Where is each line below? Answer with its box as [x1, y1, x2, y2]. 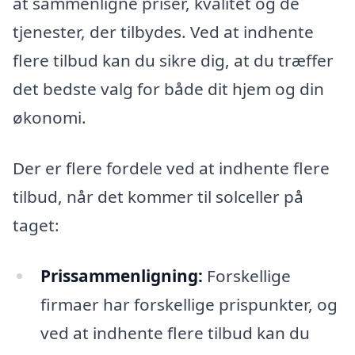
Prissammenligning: [40, 264, 203, 287]
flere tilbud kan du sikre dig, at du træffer [13, 49, 334, 72]
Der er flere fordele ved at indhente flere [13, 157, 330, 180]
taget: [13, 214, 59, 237]
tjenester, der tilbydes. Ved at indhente [13, 21, 314, 44]
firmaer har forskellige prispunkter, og [40, 292, 338, 315]
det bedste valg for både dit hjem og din [13, 78, 324, 101]
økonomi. [13, 106, 86, 129]
